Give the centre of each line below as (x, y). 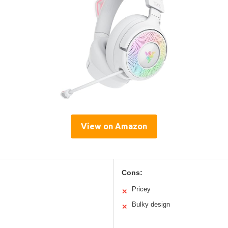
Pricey (141, 189)
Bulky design (151, 205)
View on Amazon (114, 126)
